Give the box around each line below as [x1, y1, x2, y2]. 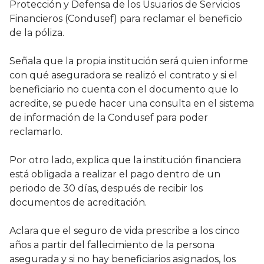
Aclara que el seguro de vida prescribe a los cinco [9, 225, 240, 237]
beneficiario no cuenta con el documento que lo [9, 84, 239, 95]
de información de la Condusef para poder [9, 112, 208, 124]
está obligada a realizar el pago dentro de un [9, 169, 220, 180]
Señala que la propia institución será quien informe [9, 55, 248, 67]
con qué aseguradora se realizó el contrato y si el [9, 70, 237, 81]
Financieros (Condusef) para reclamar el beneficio [9, 13, 242, 25]
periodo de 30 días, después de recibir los [9, 183, 203, 194]
